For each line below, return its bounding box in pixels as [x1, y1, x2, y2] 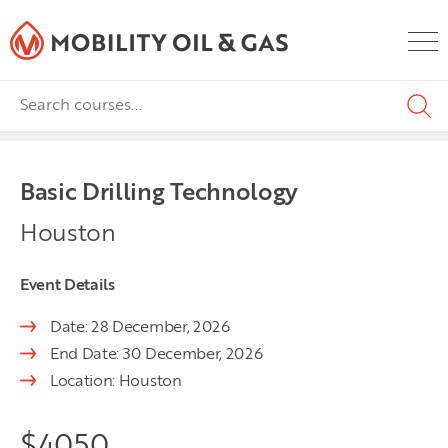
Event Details [20, 278, 115, 294]
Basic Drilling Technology [20, 182, 298, 206]
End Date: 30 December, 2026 [50, 347, 263, 363]
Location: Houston [50, 374, 182, 390]
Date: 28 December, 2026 [50, 320, 230, 336]
